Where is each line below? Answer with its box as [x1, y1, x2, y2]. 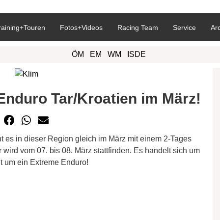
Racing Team [117, 24, 158, 31]
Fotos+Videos [60, 24, 103, 31]
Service [173, 24, 196, 31]
